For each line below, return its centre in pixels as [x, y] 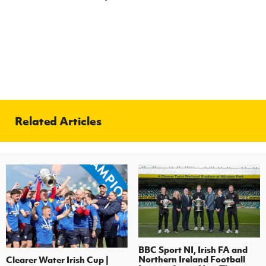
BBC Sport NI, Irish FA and [193, 249]
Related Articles [58, 121]
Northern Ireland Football [191, 259]
